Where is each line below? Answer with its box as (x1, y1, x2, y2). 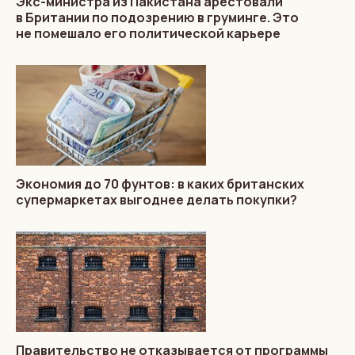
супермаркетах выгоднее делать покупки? (16, 190, 297, 208)
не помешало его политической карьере (16, 24, 281, 42)
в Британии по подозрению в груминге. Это (16, 8, 299, 26)
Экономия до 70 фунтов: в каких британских (16, 174, 304, 193)
